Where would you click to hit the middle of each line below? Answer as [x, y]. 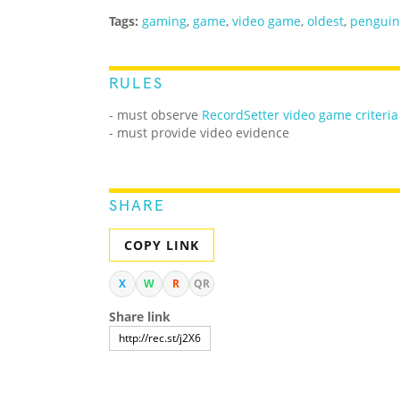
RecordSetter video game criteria [300, 115]
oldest [325, 21]
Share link [140, 317]
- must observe [155, 115]
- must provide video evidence [199, 133]
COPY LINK [162, 246]
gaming [164, 21]
